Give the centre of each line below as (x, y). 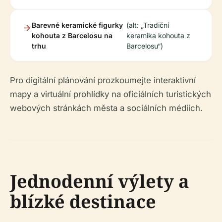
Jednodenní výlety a (100, 181)
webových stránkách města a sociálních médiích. (106, 108)
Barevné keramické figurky (77, 25)
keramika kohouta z (159, 35)
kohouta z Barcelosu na (72, 35)
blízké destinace (83, 201)
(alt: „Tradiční (148, 25)
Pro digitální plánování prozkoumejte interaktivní (103, 80)
